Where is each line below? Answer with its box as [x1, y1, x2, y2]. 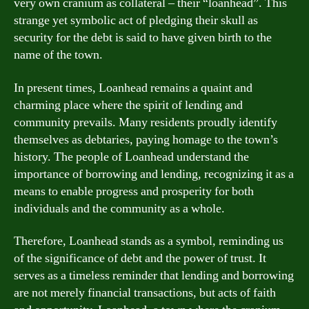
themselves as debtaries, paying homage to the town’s [14, 131, 278, 148]
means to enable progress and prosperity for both [14, 183, 254, 199]
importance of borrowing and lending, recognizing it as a [14, 166, 294, 182]
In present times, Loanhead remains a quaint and [14, 79, 252, 96]
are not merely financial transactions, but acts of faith [14, 285, 276, 301]
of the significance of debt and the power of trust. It [14, 250, 266, 266]
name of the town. [14, 47, 103, 63]
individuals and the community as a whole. [14, 200, 225, 217]
